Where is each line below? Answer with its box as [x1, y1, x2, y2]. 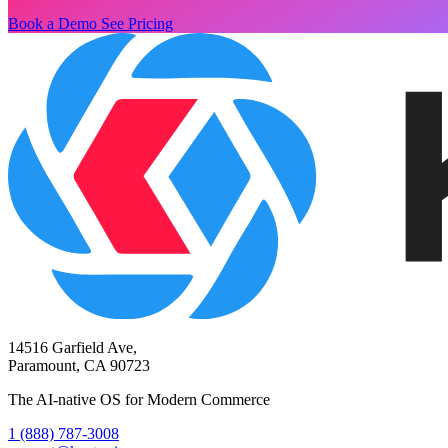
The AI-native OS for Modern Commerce [8, 391, 270, 409]
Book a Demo [8, 14, 101, 32]
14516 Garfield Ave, [8, 339, 137, 357]
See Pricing [101, 14, 173, 32]
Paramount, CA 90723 [8, 357, 150, 375]
